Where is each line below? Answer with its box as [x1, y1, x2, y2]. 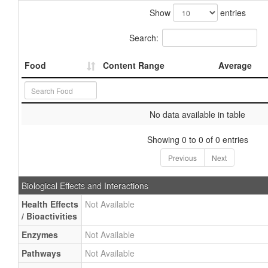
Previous [168, 153, 197, 163]
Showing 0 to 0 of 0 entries [147, 133, 248, 145]
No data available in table [150, 108, 245, 120]
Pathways [22, 247, 61, 259]
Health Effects [22, 198, 78, 210]
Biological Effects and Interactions [22, 179, 148, 191]
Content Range [103, 59, 165, 71]
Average [218, 59, 252, 71]
